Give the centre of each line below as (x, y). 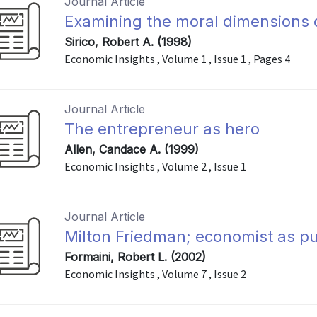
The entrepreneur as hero (162, 129)
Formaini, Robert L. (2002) (136, 257)
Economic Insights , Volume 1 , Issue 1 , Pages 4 (178, 59)
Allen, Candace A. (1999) (132, 149)
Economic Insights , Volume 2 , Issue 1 (156, 166)
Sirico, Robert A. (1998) (128, 42)
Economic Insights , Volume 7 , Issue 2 (156, 274)
